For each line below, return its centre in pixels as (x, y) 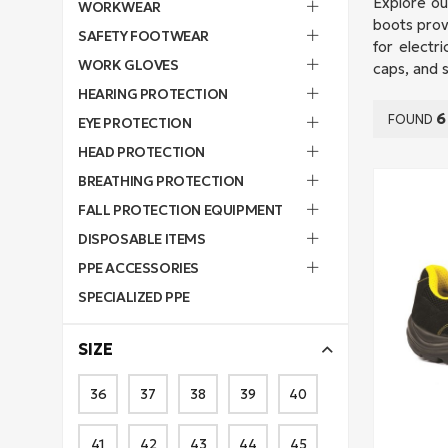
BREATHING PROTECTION (161, 181)
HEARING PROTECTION (153, 94)
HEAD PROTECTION (141, 152)
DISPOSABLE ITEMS (142, 239)
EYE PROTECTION (135, 123)
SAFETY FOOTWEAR (143, 36)
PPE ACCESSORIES (138, 268)
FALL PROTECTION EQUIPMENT (180, 210)
